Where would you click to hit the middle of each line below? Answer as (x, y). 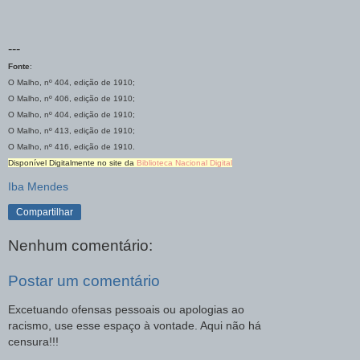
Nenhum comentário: (80, 246)
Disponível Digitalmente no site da (72, 162)
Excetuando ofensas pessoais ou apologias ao (126, 310)
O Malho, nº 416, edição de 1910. (72, 146)
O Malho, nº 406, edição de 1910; (72, 98)
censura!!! (33, 342)
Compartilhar (45, 212)
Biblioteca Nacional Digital (184, 162)
